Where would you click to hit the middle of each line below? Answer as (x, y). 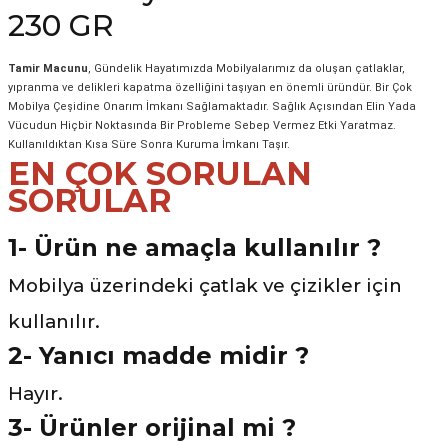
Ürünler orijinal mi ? (167, 427)
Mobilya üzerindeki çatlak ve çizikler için (205, 285)
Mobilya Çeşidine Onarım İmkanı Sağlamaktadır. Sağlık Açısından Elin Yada (212, 106)
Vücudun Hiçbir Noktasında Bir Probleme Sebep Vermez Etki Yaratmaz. (202, 125)
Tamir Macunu (48, 68)
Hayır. (35, 393)
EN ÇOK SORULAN (160, 173)
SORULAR (90, 200)
